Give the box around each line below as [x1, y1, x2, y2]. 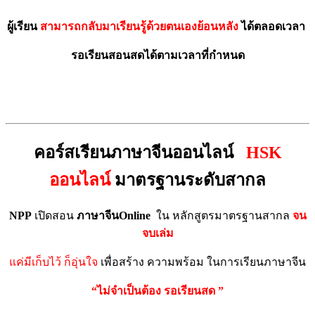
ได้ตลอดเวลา [241, 20, 308, 32]
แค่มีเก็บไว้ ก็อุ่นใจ [9, 256, 98, 269]
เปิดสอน [31, 210, 77, 222]
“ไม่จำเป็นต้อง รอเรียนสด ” [91, 285, 224, 297]
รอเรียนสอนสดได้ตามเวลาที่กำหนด [70, 49, 245, 61]
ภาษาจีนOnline [76, 210, 150, 222]
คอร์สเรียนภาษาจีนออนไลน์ [33, 143, 238, 162]
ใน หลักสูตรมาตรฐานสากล [150, 210, 290, 222]
